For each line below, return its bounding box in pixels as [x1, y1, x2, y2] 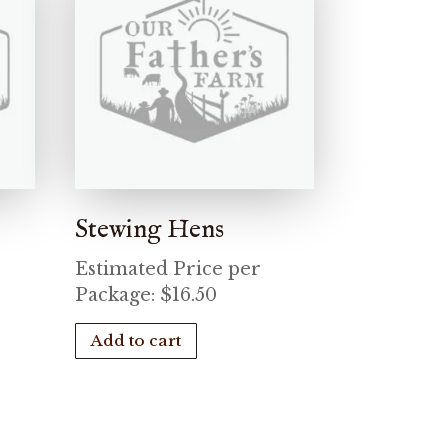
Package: [75, 283, 161, 306]
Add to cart [91, 331, 182, 351]
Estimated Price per [75, 257, 262, 280]
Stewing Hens [75, 212, 225, 246]
